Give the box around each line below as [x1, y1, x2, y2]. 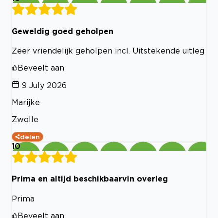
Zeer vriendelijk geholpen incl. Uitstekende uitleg [12, 46, 204, 55]
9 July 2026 [22, 81, 67, 90]
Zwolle [12, 115, 38, 124]
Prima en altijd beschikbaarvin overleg [12, 174, 168, 183]
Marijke [12, 98, 40, 107]
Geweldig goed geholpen [12, 26, 113, 36]
